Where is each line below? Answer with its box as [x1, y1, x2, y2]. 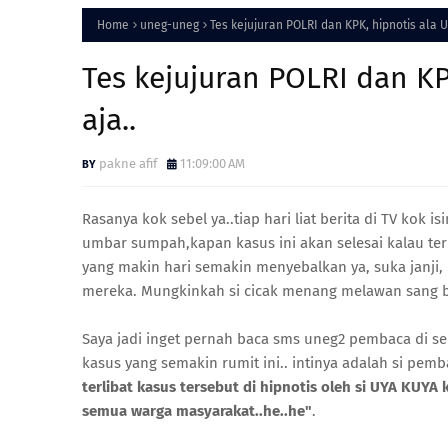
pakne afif [99, 156, 157, 171]
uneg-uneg [140, 18, 199, 32]
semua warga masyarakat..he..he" [82, 402, 312, 420]
